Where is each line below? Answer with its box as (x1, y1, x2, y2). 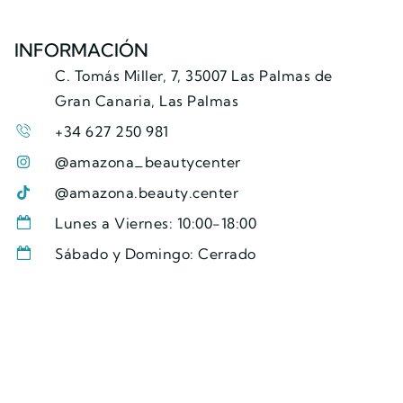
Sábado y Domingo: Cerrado (55, 245, 256, 264)
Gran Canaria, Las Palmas (55, 92, 238, 111)
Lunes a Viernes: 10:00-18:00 (55, 214, 256, 233)
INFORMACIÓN (14, 39, 148, 62)
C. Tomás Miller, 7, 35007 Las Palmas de (55, 67, 333, 85)
